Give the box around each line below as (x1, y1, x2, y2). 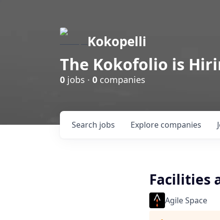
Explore (131, 119, 161, 130)
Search (72, 119, 99, 130)
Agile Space (165, 195, 207, 206)
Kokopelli (87, 32, 146, 50)
